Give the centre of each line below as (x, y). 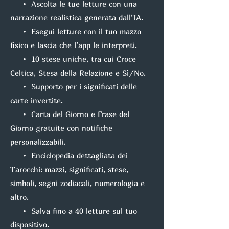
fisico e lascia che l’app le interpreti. (74, 45)
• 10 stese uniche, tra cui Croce (73, 59)
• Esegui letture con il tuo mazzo (76, 31)
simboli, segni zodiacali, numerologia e (77, 183)
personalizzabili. (38, 142)
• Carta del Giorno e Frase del (70, 114)
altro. (19, 197)
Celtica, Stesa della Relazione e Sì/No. (78, 73)
